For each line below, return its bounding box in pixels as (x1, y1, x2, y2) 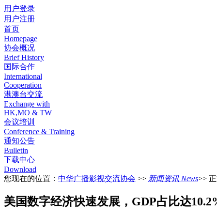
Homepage (4, 34, 37, 43)
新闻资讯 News (148, 174, 198, 183)
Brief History (4, 53, 44, 62)
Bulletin (4, 146, 28, 155)
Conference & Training (4, 127, 75, 136)
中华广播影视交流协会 (58, 174, 136, 183)
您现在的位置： (4, 174, 58, 183)
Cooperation (4, 81, 42, 89)
